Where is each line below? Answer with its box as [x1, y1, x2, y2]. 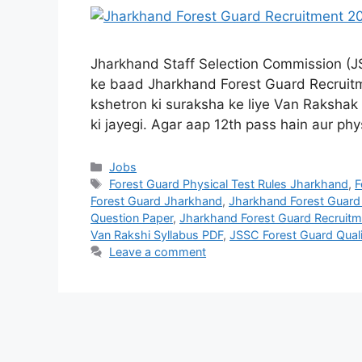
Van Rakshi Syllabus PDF [90, 228, 223, 242]
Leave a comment [109, 245, 207, 259]
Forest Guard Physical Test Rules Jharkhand [109, 177, 349, 192]
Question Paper [90, 211, 173, 225]
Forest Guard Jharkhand [90, 194, 222, 208]
